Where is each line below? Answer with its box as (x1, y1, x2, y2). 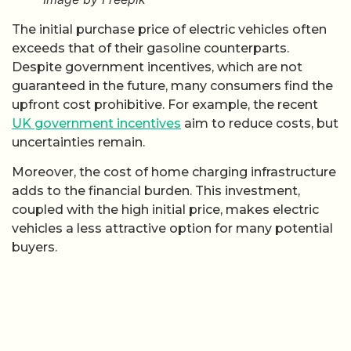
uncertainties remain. (12, 134, 145, 150)
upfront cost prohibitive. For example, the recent (12, 96, 318, 112)
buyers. (12, 240, 57, 255)
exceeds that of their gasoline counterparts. (12, 40, 289, 56)
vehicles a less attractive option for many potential (12, 221, 333, 237)
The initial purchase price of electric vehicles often (12, 21, 327, 37)
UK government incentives (12, 115, 181, 131)
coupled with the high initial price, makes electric (12, 202, 319, 218)
